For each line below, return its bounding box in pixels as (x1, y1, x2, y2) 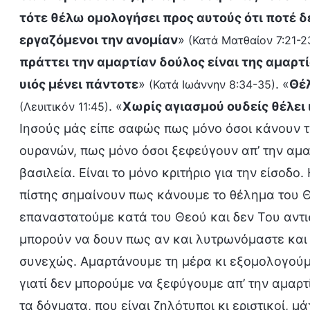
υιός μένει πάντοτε (19, 77, 138, 91)
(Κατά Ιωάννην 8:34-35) (149, 77, 275, 91)
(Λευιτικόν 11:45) (19, 100, 109, 113)
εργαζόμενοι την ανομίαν (19, 33, 178, 47)
